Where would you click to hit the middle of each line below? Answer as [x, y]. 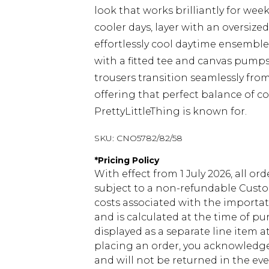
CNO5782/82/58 [150, 138]
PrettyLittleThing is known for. [171, 111]
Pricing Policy [128, 160]
